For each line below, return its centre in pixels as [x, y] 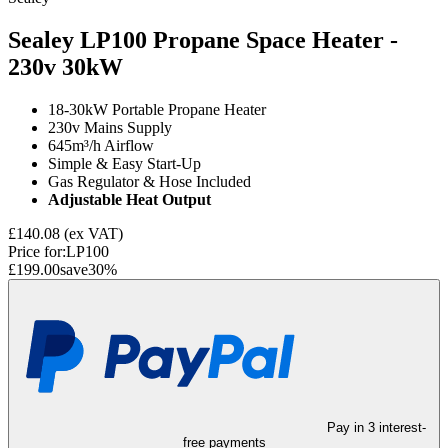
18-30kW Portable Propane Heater [157, 109]
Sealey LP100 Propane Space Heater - [203, 39]
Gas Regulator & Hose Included [149, 181]
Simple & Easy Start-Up [124, 163]
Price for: [37, 251]
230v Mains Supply [110, 127]
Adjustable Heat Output [129, 199]
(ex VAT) [93, 233]
